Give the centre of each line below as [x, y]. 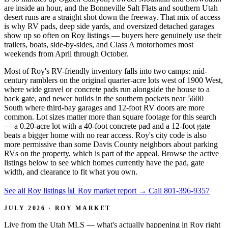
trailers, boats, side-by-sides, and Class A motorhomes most [99, 44]
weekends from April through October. [66, 53]
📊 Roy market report [103, 190]
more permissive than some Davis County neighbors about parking [111, 144]
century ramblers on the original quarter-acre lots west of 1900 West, [113, 80]
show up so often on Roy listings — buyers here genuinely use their [113, 35]
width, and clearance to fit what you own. [71, 172]
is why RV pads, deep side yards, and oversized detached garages [109, 26]
